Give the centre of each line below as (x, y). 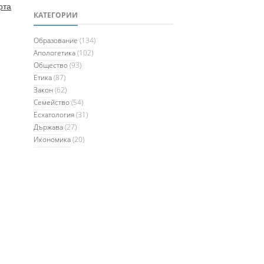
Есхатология (54, 115)
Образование (56, 41)
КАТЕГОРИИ (56, 15)
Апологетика (55, 53)
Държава (49, 127)
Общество (51, 65)
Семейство (52, 103)
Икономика (52, 140)
